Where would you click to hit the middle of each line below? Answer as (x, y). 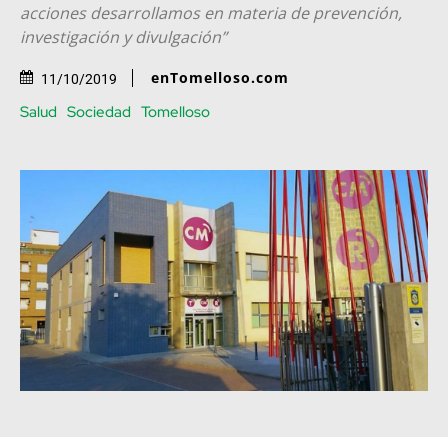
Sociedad (99, 111)
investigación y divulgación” (123, 36)
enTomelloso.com (220, 78)
